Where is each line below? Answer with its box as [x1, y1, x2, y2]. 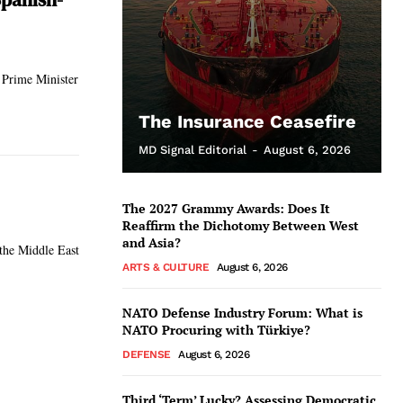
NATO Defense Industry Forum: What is [122, 304, 363, 321]
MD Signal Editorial [139, 143, 246, 157]
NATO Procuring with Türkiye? [122, 321, 310, 338]
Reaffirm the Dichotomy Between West [122, 217, 359, 234]
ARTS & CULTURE [122, 261, 209, 273]
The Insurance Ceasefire [139, 111, 356, 132]
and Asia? [122, 234, 181, 251]
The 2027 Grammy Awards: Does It [122, 200, 330, 217]
